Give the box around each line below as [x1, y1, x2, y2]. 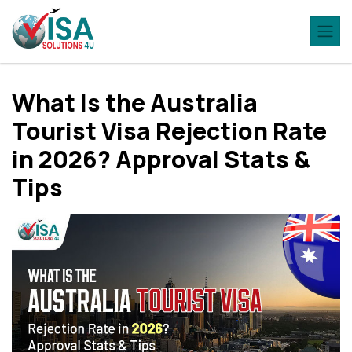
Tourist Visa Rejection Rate [12, 115, 327, 147]
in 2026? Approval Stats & [12, 143, 310, 175]
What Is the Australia [12, 86, 258, 119]
